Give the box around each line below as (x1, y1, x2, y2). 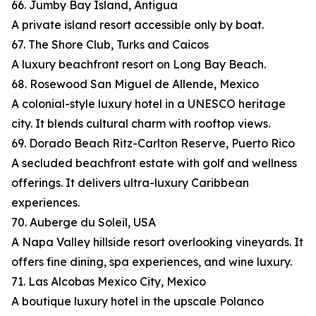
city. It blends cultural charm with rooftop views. (11, 116, 270, 131)
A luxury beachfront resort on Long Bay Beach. (11, 57, 266, 72)
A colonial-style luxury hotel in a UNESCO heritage (11, 97, 286, 111)
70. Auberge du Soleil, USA (11, 215, 156, 230)
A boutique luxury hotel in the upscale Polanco (11, 294, 264, 309)
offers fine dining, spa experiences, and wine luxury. (11, 255, 292, 269)
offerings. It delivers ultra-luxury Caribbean (11, 176, 249, 190)
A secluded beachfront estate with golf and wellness (11, 156, 297, 171)
